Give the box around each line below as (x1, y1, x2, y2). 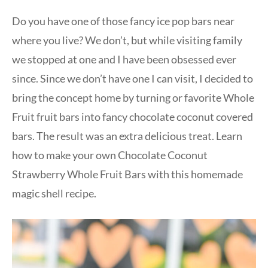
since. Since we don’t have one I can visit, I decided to (12, 71, 253, 85)
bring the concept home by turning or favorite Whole (12, 90, 254, 104)
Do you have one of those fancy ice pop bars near (12, 14, 234, 28)
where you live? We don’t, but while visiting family (12, 33, 242, 47)
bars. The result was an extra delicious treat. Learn (12, 129, 242, 142)
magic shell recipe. (12, 186, 96, 200)
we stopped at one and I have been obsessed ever (12, 52, 236, 66)
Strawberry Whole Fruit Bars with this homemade (12, 167, 243, 181)
